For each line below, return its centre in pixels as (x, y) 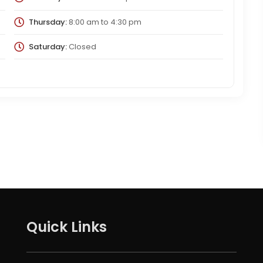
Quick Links (66, 227)
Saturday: (48, 46)
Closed (81, 46)
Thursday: (48, 22)
